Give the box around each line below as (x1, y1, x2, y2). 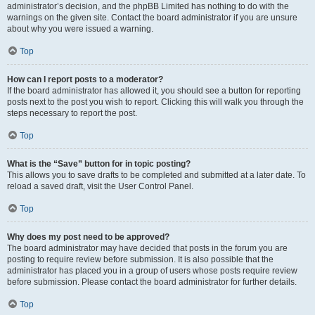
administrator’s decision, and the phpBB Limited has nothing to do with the (7, 1, 289, 11)
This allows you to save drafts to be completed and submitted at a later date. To (7, 170, 306, 180)
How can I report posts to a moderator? (7, 75, 163, 84)
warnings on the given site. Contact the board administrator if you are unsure (7, 13, 297, 22)
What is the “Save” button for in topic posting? (7, 159, 191, 169)
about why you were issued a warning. (7, 24, 153, 34)
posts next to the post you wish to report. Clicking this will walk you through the (7, 97, 304, 107)
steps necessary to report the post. (7, 108, 137, 118)
